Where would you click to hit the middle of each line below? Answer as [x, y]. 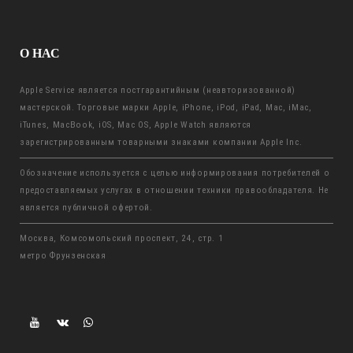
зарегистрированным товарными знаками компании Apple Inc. [161, 142]
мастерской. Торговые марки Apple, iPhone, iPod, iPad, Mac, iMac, [166, 107]
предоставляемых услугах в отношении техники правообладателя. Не [175, 190]
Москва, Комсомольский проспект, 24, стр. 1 [122, 238]
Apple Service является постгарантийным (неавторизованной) [158, 90]
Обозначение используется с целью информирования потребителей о [175, 173]
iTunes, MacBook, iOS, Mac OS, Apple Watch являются [136, 124]
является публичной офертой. [86, 207]
